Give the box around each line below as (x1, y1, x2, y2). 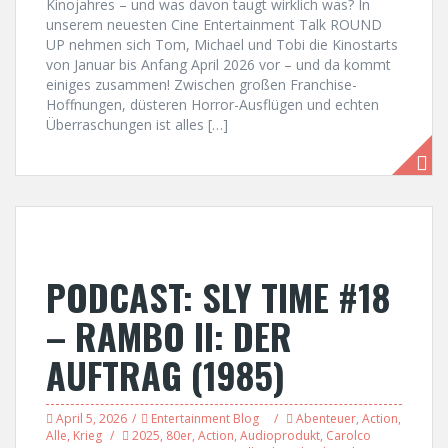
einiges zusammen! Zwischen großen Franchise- (46, 75, 357, 94)
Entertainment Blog (151, 410, 259, 427)
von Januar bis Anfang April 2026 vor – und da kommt (46, 55, 391, 74)
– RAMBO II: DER (46, 309, 292, 362)
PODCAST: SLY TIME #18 (46, 270, 390, 323)
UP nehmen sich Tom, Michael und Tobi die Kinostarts (46, 35, 398, 54)
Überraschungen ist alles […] (46, 115, 228, 134)
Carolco (326, 427, 371, 444)
